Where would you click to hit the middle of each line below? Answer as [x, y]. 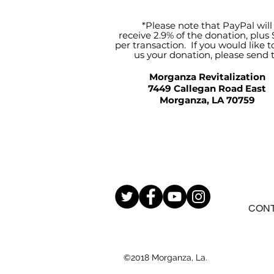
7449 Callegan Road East [207, 89]
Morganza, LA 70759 [207, 100]
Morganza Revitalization [207, 77]
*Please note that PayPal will [207, 26]
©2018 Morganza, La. [165, 258]
